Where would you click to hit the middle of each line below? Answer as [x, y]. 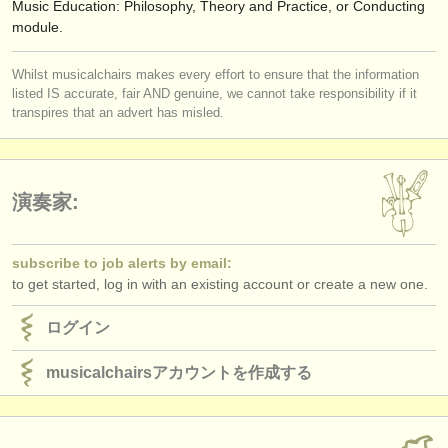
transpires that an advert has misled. [118, 112]
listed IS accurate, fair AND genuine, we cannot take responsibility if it [214, 93]
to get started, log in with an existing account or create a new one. [220, 283]
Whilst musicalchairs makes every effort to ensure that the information [215, 74]
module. [37, 27]
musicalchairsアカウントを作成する [179, 372]
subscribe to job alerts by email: [122, 262]
